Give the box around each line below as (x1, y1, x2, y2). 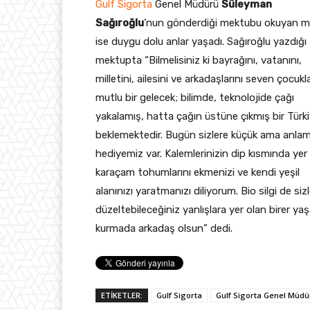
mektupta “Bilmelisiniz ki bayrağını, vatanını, (95, 53, 302, 66)
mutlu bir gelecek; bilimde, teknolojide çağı (95, 91, 294, 104)
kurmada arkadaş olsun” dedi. (95, 221, 232, 235)
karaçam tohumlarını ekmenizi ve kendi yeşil (95, 165, 300, 179)
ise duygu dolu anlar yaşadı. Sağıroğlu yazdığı (95, 35, 307, 48)
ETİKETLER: (101, 289, 143, 300)
